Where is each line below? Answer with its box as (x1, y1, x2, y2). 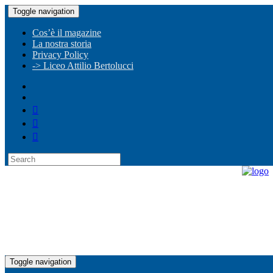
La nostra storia (32, 38, 91, 49)
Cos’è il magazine (32, 27, 101, 38)
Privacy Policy (32, 49, 88, 60)
